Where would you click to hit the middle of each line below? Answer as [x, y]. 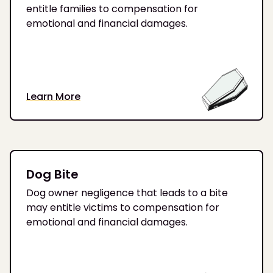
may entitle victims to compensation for [123, 208]
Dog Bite [52, 175]
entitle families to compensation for [112, 9]
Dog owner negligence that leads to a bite [127, 193]
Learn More [53, 97]
